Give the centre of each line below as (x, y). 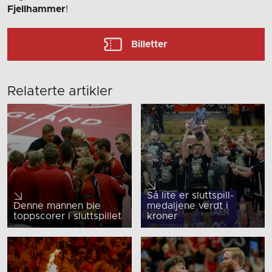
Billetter (150, 44)
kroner (162, 216)
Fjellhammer (36, 9)
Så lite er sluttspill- (190, 196)
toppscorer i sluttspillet (67, 216)
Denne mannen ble (57, 206)
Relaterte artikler (60, 91)
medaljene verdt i (187, 206)
